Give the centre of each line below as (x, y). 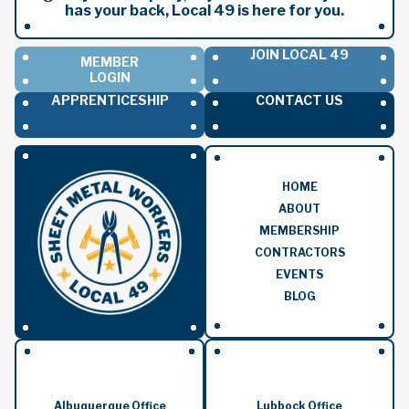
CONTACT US (299, 100)
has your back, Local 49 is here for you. (204, 11)
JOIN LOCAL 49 (299, 55)
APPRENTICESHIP (110, 100)
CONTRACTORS (299, 253)
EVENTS (299, 275)
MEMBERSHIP (299, 231)
